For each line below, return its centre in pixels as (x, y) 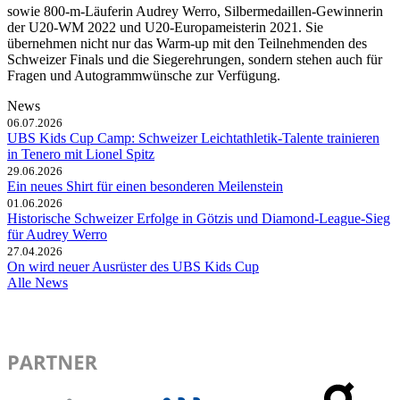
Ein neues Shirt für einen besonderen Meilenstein (145, 186)
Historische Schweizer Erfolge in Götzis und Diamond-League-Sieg (199, 218)
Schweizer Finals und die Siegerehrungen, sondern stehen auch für (195, 59)
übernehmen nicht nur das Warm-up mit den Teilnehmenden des (187, 43)
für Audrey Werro (57, 234)
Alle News (37, 282)
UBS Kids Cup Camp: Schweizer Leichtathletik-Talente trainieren (193, 137)
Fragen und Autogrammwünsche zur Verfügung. (144, 75)
